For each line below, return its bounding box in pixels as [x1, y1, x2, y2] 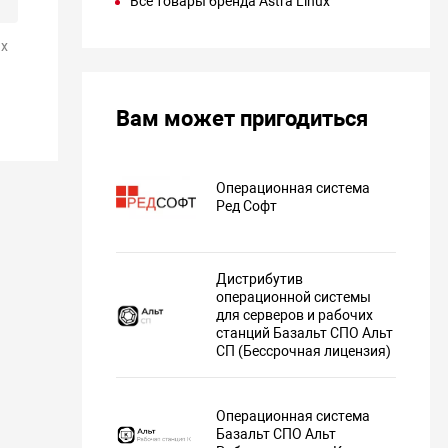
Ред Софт [216, 197, 278, 214]
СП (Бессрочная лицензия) [216, 343, 392, 360]
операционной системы [216, 289, 372, 306]
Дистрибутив [216, 271, 304, 288]
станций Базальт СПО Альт [216, 325, 394, 342]
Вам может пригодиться [116, 106, 369, 132]
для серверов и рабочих [216, 307, 374, 324]
